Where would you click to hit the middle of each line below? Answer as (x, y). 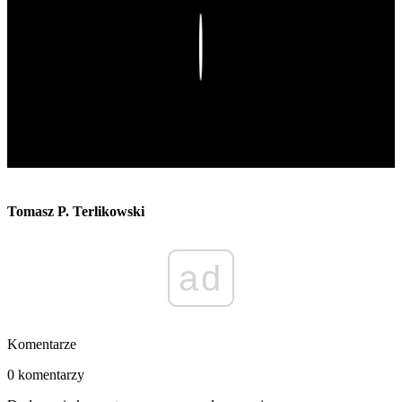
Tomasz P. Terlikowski (76, 212)
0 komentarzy (46, 375)
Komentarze (42, 345)
